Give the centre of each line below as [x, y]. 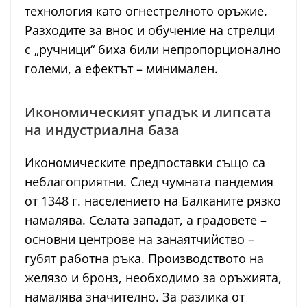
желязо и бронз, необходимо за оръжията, [153, 278]
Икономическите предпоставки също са [145, 163]
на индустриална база [102, 130]
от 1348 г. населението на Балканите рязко [153, 201]
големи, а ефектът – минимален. [121, 69]
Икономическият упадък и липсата [148, 112]
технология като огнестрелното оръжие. [146, 11]
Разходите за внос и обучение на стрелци [150, 30]
